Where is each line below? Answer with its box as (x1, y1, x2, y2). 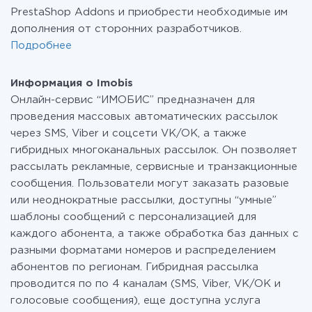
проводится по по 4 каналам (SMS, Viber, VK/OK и (10, 279, 281, 288)
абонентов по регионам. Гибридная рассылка (10, 263, 258, 272)
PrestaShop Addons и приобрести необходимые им (10, 8, 288, 17)
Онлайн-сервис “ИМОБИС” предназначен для (10, 95, 255, 104)
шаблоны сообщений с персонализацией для (10, 212, 256, 221)
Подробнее (10, 41, 72, 50)
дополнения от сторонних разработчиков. (10, 24, 242, 33)
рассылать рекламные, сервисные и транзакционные (10, 162, 297, 171)
